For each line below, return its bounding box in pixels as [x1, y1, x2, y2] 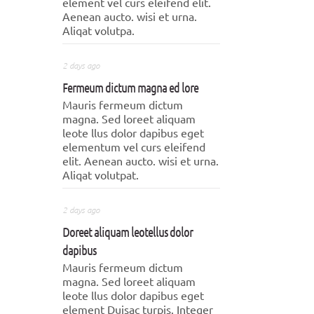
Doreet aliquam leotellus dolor [62, 224, 193, 240]
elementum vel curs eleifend [62, 139, 205, 153]
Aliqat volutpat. [62, 168, 139, 182]
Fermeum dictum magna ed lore [62, 79, 198, 95]
